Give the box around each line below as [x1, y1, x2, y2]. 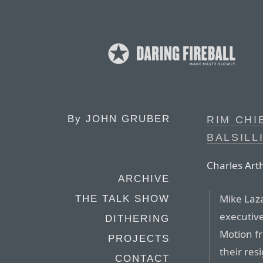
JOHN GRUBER [86, 113, 170, 124]
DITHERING [105, 213, 170, 224]
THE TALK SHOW [75, 193, 170, 204]
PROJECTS [108, 233, 170, 244]
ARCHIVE [118, 173, 170, 184]
